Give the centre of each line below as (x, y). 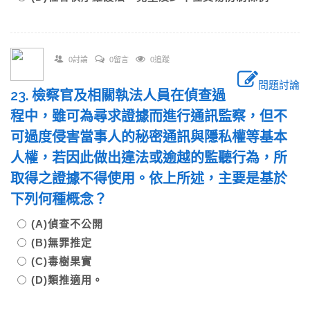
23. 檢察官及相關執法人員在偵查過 (118, 95)
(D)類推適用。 (67, 280)
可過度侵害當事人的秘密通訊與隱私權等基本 (149, 137)
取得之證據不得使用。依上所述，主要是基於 (149, 179)
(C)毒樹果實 (67, 261)
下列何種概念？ (66, 199)
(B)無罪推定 (67, 243)
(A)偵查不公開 (73, 224)
